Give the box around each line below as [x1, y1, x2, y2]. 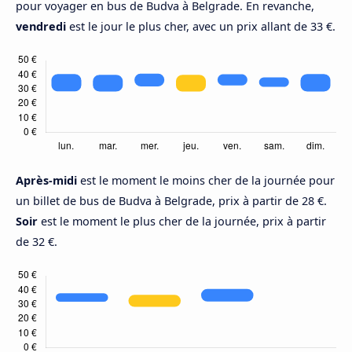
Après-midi [16, 172, 80, 188]
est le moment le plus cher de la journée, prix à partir [38, 213, 326, 229]
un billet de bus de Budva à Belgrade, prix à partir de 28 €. [16, 192, 327, 208]
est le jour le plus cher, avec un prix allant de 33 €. [66, 18, 335, 34]
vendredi [16, 18, 66, 34]
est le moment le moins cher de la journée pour [80, 172, 335, 188]
